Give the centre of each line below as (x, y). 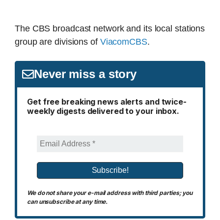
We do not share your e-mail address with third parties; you (110, 192)
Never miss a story (85, 74)
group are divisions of (57, 41)
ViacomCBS (124, 41)
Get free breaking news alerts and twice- (107, 101)
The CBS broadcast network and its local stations (110, 28)
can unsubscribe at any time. (68, 201)
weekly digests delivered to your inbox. (103, 111)
